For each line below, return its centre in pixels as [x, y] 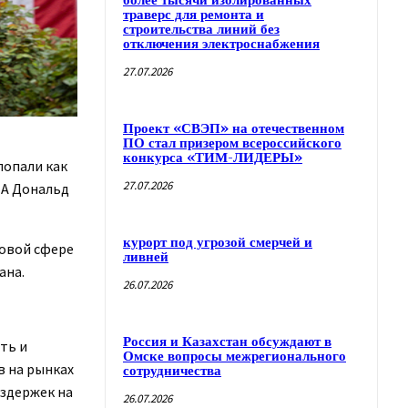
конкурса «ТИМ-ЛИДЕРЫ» [213, 158]
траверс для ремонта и [194, 15]
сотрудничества [172, 371]
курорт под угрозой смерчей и [218, 242]
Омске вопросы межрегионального [235, 356]
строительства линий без [201, 29]
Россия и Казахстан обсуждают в [227, 342]
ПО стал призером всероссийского [232, 143]
